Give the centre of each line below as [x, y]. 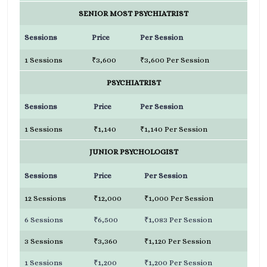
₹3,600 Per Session [175, 60]
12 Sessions [45, 198]
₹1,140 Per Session [174, 129]
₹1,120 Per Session [178, 241]
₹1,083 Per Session [178, 220]
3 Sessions [44, 241]
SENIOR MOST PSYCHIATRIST [133, 13]
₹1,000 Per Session [179, 198]
